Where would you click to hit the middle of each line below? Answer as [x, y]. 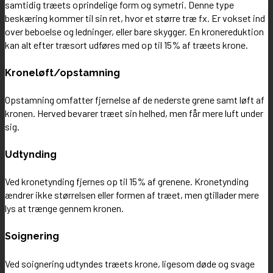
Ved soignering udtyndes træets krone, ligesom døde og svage [130, 263]
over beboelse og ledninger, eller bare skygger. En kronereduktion [134, 32]
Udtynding [31, 154]
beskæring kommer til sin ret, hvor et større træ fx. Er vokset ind [135, 18]
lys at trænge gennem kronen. [64, 208]
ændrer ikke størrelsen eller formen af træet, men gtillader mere [132, 195]
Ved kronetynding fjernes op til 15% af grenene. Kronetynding [127, 182]
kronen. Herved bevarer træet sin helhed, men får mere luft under [134, 113]
